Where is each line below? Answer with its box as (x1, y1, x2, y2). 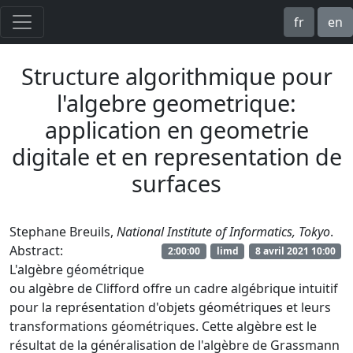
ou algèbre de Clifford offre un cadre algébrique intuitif (9, 280, 338, 297)
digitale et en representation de (11, 141, 342, 172)
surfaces (132, 168, 221, 199)
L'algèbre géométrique (9, 261, 144, 278)
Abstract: (9, 242, 63, 259)
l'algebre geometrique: (57, 87, 296, 118)
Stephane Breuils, (9, 223, 117, 240)
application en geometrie (44, 114, 309, 145)
